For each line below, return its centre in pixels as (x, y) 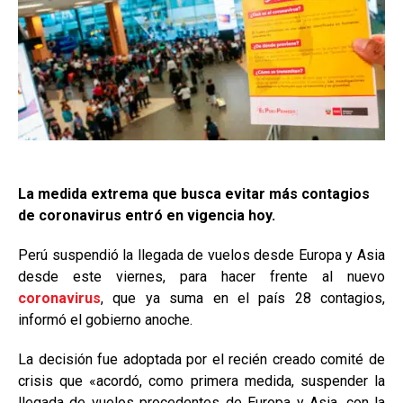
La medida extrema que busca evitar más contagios (194, 193)
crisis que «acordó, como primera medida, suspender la (201, 381)
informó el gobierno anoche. (105, 319)
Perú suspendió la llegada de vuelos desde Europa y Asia (201, 255)
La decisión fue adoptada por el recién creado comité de (201, 359)
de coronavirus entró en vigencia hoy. (147, 215)
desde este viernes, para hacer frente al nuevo (201, 276)
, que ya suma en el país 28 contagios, (243, 298)
